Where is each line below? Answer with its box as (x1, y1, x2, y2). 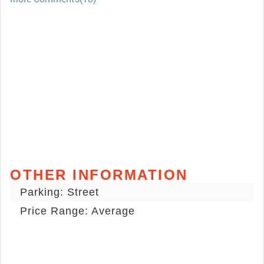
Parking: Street (20, 186, 99, 199)
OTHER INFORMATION (10, 167, 188, 183)
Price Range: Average (20, 205, 135, 217)
